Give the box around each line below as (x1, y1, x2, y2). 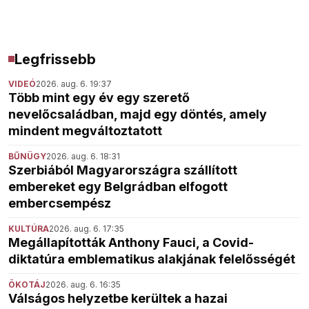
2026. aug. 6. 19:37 (36, 78, 112, 89)
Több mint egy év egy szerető (8, 90, 190, 105)
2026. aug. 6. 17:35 (49, 223, 124, 234)
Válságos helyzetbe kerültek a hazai (8, 290, 228, 306)
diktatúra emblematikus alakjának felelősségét (8, 251, 295, 266)
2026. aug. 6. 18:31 (46, 150, 120, 161)
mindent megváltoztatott (8, 123, 162, 138)
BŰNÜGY (8, 150, 46, 161)
